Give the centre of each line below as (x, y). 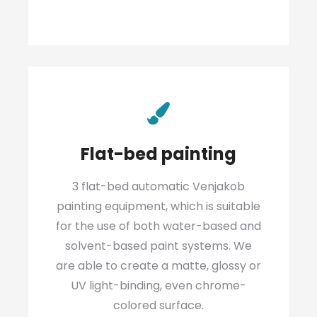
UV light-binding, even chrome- (158, 286)
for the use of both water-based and (158, 226)
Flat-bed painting (158, 154)
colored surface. (158, 305)
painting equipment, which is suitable (158, 206)
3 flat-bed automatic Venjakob (158, 186)
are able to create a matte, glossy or (158, 266)
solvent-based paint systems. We (158, 246)
